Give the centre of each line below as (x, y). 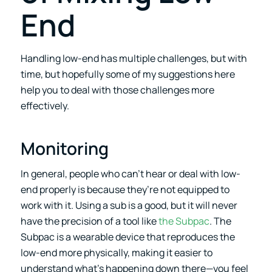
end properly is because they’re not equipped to (125, 189)
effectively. (45, 106)
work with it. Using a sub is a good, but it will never (129, 205)
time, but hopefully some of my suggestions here (127, 74)
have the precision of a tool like (89, 221)
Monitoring (64, 148)
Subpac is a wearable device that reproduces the (127, 236)
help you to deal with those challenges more (117, 90)
